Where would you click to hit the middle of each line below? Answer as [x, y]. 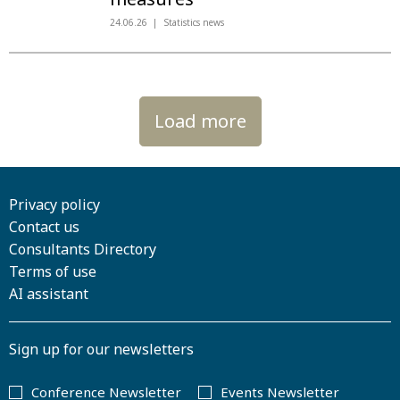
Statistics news [194, 22]
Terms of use [53, 271]
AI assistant [49, 294]
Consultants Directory [83, 249]
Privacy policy [54, 204]
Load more [200, 121]
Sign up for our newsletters [101, 349]
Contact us [44, 227]
